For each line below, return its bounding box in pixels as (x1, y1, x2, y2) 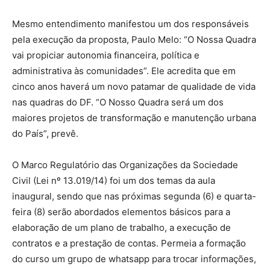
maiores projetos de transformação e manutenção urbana (12, 111, 256, 124)
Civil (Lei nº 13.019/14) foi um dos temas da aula (12, 174, 215, 186)
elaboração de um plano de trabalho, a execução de (12, 221, 231, 233)
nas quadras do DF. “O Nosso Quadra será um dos (12, 96, 224, 108)
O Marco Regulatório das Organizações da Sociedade (12, 159, 238, 171)
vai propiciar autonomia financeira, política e (12, 49, 199, 61)
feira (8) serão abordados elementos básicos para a (12, 206, 230, 218)
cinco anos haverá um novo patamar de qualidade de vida (12, 80, 256, 92)
